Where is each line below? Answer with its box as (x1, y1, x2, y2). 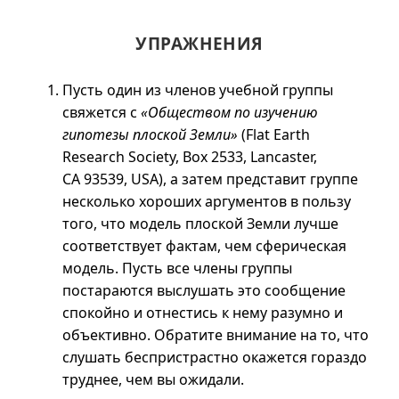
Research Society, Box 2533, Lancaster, (62, 147, 317, 167)
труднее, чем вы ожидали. (62, 370, 244, 389)
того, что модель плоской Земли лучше (62, 214, 338, 233)
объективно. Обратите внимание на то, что (62, 325, 369, 345)
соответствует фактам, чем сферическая (62, 236, 346, 256)
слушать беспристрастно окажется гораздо (62, 347, 367, 367)
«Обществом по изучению (141, 102, 318, 122)
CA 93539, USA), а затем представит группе (62, 169, 358, 189)
